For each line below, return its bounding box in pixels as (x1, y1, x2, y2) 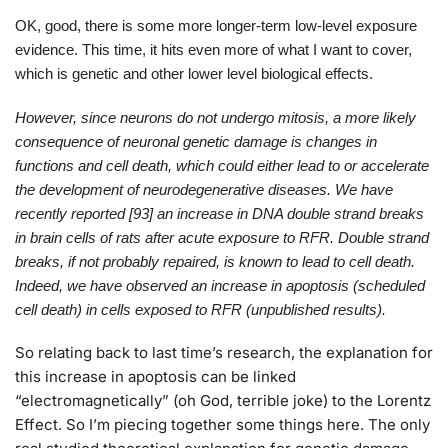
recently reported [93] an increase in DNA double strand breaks (15, 204, 424, 222)
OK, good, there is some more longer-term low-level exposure (15, 17, 417, 35)
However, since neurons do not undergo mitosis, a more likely (15, 108, 416, 126)
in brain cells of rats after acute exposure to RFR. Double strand (15, 228, 429, 246)
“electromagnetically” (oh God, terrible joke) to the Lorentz (15, 391, 431, 411)
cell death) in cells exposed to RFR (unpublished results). (15, 300, 386, 318)
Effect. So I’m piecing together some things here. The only (15, 415, 430, 435)
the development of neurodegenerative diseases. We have (15, 180, 393, 198)
